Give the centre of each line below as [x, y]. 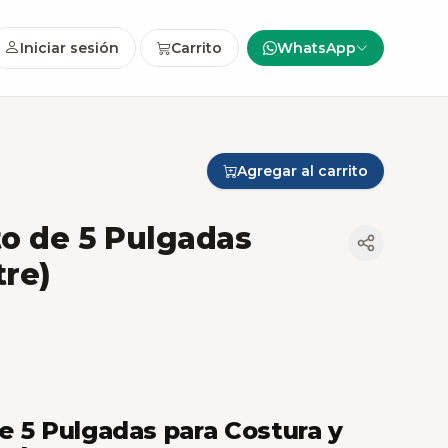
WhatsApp [316, 48]
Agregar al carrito [302, 171]
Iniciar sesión [69, 48]
